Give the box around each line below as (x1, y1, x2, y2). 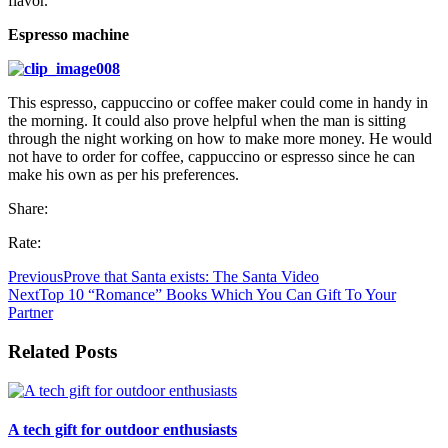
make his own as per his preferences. (8, 166, 239, 184)
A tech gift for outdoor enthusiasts (8, 421, 237, 439)
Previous (8, 268, 63, 286)
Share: (8, 200, 48, 218)
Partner (8, 304, 53, 322)
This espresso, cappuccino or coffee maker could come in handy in (8, 94, 428, 112)
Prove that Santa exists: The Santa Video (63, 268, 319, 286)
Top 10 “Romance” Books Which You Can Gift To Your (39, 286, 396, 304)
